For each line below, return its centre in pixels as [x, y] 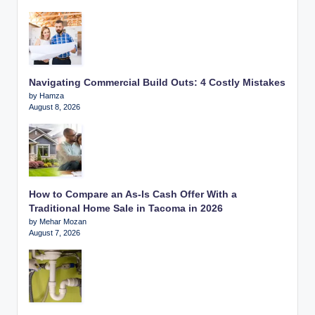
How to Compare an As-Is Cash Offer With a [133, 194]
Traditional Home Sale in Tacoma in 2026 [126, 208]
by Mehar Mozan [58, 221]
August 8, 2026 [54, 107]
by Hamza [46, 95]
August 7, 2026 [54, 232]
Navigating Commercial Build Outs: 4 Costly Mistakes [157, 82]
